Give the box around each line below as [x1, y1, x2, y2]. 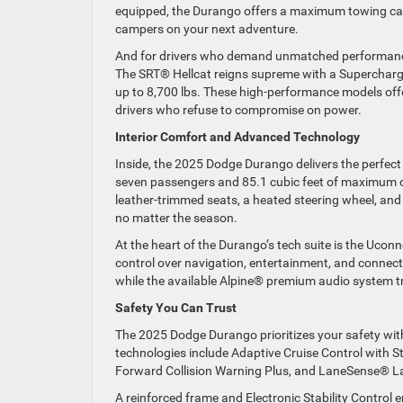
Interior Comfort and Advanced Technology [115, 129, 360, 144]
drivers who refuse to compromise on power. [115, 102, 364, 117]
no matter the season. [115, 210, 240, 225]
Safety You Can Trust [115, 300, 237, 315]
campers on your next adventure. [115, 21, 301, 36]
